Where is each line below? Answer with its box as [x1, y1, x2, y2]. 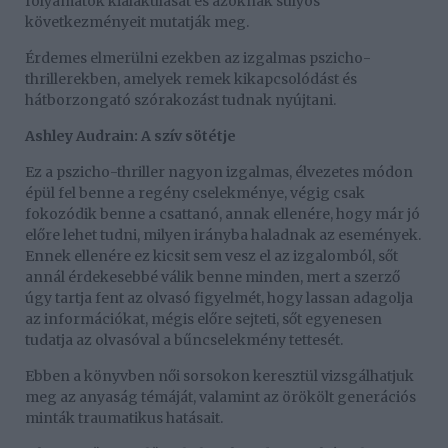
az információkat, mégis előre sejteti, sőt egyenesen [25, 310, 382, 329]
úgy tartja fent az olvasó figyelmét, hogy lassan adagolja [25, 289, 413, 308]
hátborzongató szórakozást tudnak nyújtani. [25, 91, 336, 110]
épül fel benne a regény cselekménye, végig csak [25, 184, 365, 203]
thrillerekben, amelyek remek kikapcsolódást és [25, 70, 357, 89]
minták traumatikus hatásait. [25, 409, 223, 428]
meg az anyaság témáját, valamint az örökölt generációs [25, 388, 416, 407]
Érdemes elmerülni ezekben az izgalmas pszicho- [25, 49, 371, 68]
